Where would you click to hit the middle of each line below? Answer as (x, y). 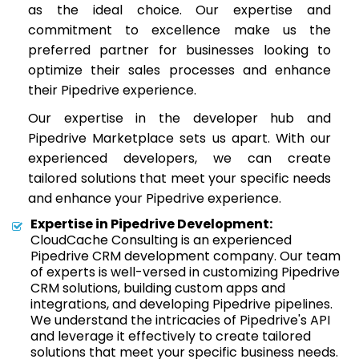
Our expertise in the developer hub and (179, 118)
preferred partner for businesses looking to (179, 50)
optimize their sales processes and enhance (179, 70)
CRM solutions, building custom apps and (158, 288)
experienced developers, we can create (179, 158)
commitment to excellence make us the (179, 30)
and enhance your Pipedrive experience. (155, 198)
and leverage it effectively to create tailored (171, 336)
